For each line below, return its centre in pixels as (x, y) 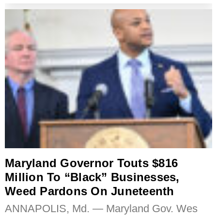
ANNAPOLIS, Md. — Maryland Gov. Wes (101, 208)
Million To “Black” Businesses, (92, 177)
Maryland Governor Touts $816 (91, 163)
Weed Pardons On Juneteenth (90, 191)
